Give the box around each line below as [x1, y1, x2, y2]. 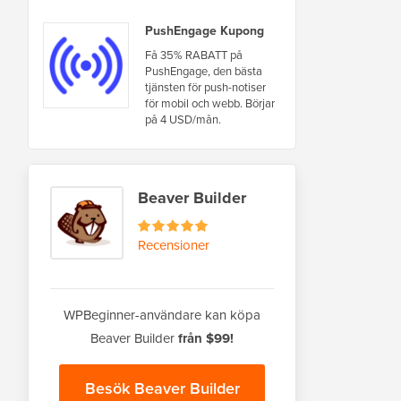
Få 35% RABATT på [145, 46, 243, 63]
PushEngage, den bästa [145, 62, 262, 79]
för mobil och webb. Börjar [145, 94, 275, 111]
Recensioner [138, 235, 209, 254]
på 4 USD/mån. [145, 110, 221, 127]
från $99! [178, 328, 234, 348]
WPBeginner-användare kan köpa [64, 304, 260, 324]
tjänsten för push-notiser [145, 78, 266, 95]
